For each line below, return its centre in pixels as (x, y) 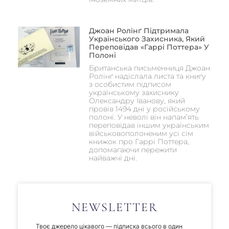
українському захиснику (134, 92)
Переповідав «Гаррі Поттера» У (149, 47)
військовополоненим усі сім (141, 133)
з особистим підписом (130, 84)
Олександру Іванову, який (137, 100)
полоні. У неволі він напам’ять (144, 117)
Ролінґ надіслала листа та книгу (147, 76)
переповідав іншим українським (149, 125)
